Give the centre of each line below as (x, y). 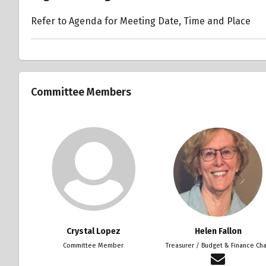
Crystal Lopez (93, 231)
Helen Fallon (218, 231)
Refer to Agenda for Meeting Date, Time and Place (141, 21)
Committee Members (81, 92)
